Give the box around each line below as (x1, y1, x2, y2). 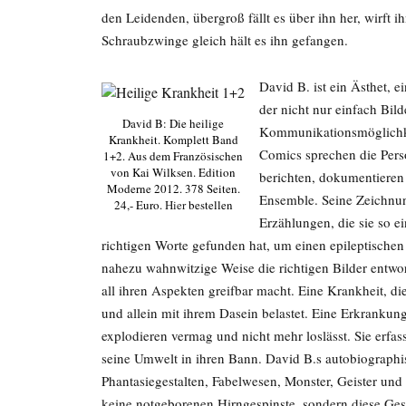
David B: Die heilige (122, 114, 224, 131)
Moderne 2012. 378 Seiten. (106, 179, 240, 197)
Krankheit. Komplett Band (108, 130, 238, 148)
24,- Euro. (113, 196, 165, 213)
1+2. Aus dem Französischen (103, 147, 243, 164)
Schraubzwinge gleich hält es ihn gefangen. (101, 30, 348, 49)
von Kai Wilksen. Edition (111, 163, 236, 180)
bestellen (185, 196, 233, 213)
